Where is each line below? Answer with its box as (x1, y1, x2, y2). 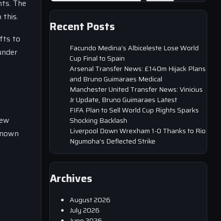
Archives (50, 170, 92, 187)
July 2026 (70, 204, 100, 216)
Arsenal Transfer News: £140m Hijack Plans (70, 63, 206, 74)
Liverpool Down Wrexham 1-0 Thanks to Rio (70, 125, 206, 136)
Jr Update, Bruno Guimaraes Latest (70, 94, 177, 105)
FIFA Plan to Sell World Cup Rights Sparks (70, 104, 199, 115)
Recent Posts (50, 18, 115, 35)
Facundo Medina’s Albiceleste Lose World (70, 42, 199, 53)
